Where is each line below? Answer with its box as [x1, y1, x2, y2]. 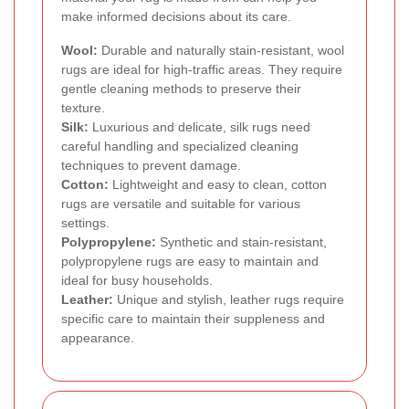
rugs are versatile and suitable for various [61, 196, 300, 212]
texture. [61, 100, 105, 116]
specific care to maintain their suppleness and [61, 311, 325, 327]
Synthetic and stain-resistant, [156, 235, 327, 250]
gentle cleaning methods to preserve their [61, 81, 301, 97]
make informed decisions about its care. [61, 9, 291, 25]
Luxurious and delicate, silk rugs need [89, 120, 310, 135]
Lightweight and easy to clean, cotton [109, 177, 327, 193]
